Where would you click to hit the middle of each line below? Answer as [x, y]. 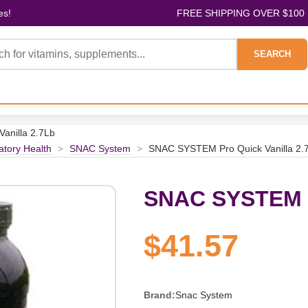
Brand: [159, 295]
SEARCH [272, 54]
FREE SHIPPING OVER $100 [240, 13]
